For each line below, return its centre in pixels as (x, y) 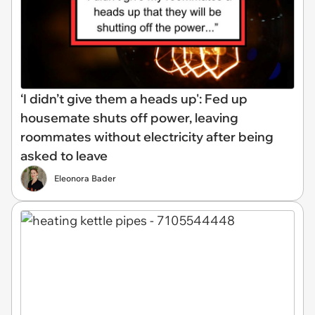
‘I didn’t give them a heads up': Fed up (134, 99)
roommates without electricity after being (147, 137)
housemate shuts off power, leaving (129, 118)
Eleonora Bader (85, 179)
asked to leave (64, 156)
